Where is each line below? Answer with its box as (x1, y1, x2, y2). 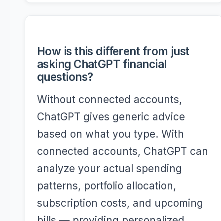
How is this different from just (37, 44, 189, 58)
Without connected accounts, (37, 93, 182, 106)
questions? (37, 70, 93, 83)
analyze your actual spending (37, 162, 182, 175)
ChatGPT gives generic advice (37, 110, 185, 123)
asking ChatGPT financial (37, 57, 167, 71)
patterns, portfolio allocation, (37, 180, 176, 192)
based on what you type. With (37, 128, 184, 140)
